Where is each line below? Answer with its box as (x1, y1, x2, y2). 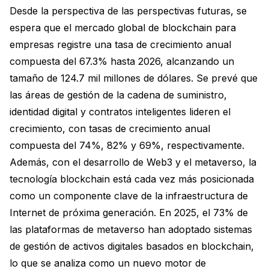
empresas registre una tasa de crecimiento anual (10, 38, 231, 50)
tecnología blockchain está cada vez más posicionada (10, 173, 254, 185)
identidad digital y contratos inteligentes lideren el (10, 106, 231, 118)
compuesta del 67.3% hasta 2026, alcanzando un (10, 55, 234, 67)
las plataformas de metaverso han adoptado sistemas (10, 223, 252, 235)
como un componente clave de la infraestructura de (10, 190, 248, 202)
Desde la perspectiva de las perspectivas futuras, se (10, 5, 247, 17)
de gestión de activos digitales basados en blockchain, (10, 240, 254, 252)
